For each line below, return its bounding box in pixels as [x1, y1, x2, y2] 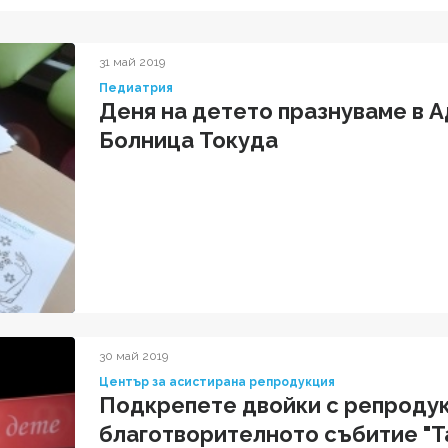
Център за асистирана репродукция [99, 375, 335, 390]
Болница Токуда [99, 126, 278, 153]
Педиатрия [99, 80, 173, 95]
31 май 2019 [99, 54, 165, 69]
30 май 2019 [99, 349, 168, 364]
